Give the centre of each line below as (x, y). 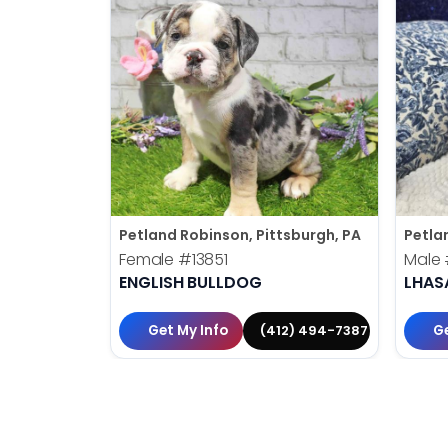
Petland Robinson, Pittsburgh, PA (240, 234)
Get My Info (188, 330)
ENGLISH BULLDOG (190, 282)
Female (148, 259)
